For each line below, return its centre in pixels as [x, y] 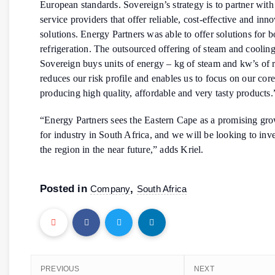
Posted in [65, 188]
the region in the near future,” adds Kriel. [122, 149]
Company [110, 188]
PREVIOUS [60, 269]
